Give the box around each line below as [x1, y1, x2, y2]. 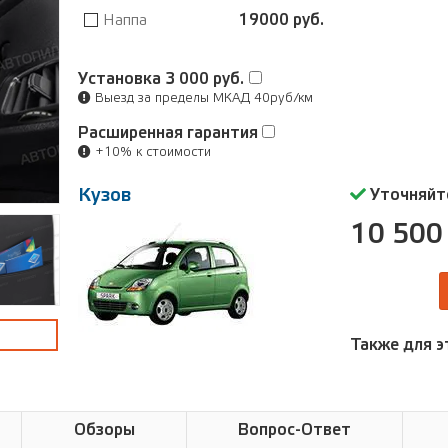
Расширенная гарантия [78, 125, 262, 141]
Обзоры [73, 422, 135, 438]
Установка [78, 71, 165, 87]
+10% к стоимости [91, 146, 211, 158]
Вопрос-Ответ [238, 422, 352, 438]
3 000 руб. [165, 71, 244, 87]
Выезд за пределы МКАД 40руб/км [91, 92, 313, 104]
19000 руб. [239, 13, 324, 28]
